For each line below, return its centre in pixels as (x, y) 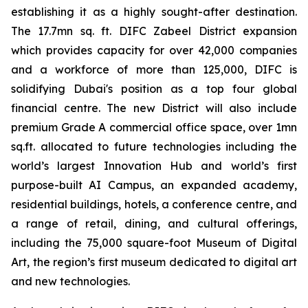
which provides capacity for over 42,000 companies (154, 50)
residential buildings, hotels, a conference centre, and (154, 204)
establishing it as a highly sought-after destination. (154, 12)
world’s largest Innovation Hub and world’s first (154, 166)
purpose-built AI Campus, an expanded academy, (154, 185)
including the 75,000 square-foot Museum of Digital (154, 243)
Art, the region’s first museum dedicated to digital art (154, 262)
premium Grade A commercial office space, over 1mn (154, 127)
